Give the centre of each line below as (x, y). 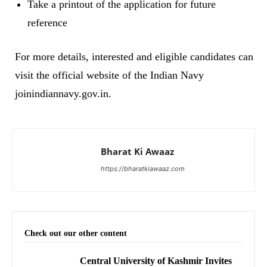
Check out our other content (76, 234)
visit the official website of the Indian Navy (109, 75)
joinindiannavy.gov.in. (63, 94)
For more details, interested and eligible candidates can (134, 57)
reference (47, 23)
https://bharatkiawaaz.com (143, 169)
